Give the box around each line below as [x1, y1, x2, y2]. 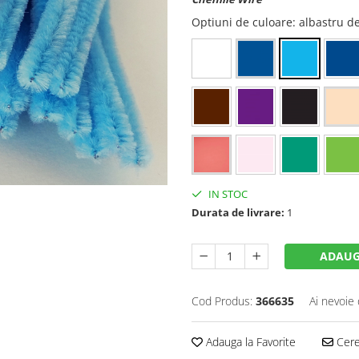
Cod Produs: [192, 293, 252, 309]
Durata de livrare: [192, 205, 284, 220]
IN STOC [206, 187, 248, 202]
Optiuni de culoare [192, 14, 292, 30]
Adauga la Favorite [203, 334, 296, 350]
